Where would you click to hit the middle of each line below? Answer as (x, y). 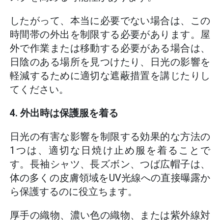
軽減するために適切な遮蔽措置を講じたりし (110, 76)
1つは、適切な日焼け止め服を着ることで (110, 150)
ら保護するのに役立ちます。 (74, 192)
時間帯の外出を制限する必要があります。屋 (110, 34)
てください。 (39, 89)
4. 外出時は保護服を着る (64, 113)
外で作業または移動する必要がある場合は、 (110, 48)
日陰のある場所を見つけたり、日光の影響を (110, 62)
